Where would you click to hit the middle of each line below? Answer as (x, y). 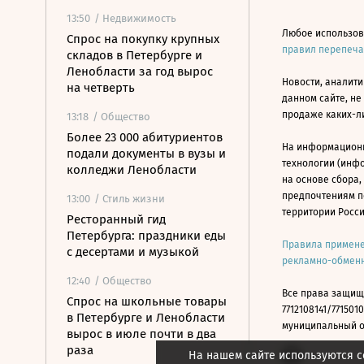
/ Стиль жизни (130, 199)
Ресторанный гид (116, 219)
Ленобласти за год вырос (140, 71)
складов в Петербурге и (134, 55)
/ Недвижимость (135, 18)
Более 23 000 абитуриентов (145, 137)
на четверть (101, 88)
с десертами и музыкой (133, 252)
